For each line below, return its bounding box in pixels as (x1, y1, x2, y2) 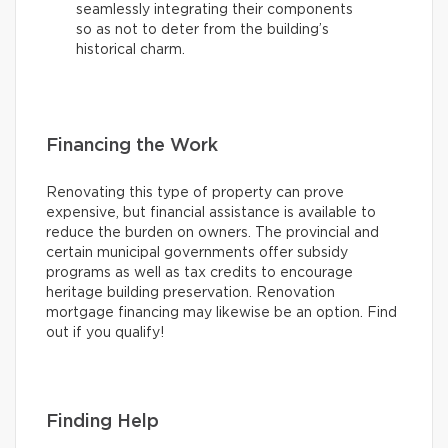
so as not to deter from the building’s (76, 22, 329, 37)
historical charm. (76, 42, 185, 57)
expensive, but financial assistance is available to (46, 205, 376, 220)
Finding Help (46, 412, 159, 431)
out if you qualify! (46, 325, 164, 340)
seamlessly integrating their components (76, 2, 353, 17)
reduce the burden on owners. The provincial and (46, 225, 379, 240)
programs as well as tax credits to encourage (46, 265, 353, 280)
